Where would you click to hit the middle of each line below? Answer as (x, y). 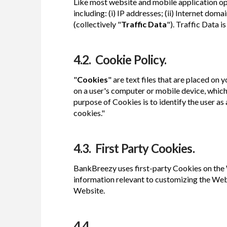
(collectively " (97, 24)
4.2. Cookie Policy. (120, 59)
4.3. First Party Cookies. (134, 148)
